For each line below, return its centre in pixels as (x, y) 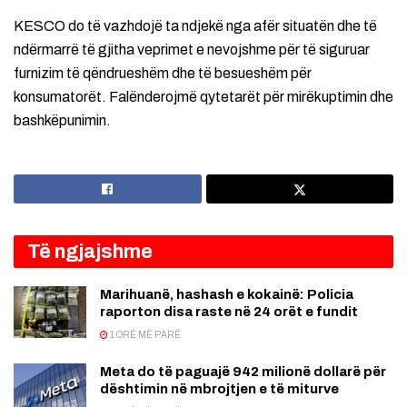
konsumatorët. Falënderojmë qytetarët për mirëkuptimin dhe (203, 97)
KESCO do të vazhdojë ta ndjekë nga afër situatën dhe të (195, 26)
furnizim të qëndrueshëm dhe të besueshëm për (163, 74)
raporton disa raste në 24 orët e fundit (229, 312)
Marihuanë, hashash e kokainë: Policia (227, 295)
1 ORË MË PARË (144, 335)
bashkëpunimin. (62, 121)
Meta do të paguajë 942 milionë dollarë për (243, 372)
